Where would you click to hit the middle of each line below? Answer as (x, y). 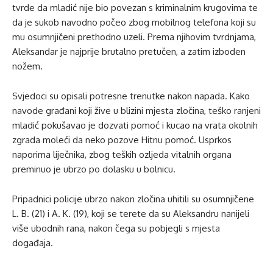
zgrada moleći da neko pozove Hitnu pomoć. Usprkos (122, 140)
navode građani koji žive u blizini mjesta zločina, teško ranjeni (136, 110)
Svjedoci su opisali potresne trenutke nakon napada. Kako (131, 96)
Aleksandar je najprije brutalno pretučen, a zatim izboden (129, 51)
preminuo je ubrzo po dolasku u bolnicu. (94, 169)
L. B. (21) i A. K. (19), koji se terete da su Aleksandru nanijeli (131, 213)
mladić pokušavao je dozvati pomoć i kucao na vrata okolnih (135, 125)
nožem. (27, 66)
